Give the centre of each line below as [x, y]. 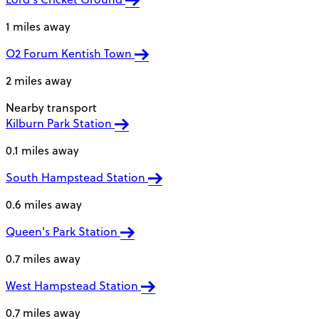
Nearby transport [51, 107]
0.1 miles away [42, 150]
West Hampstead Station [73, 285]
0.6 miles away [44, 204]
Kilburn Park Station [60, 123]
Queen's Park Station [63, 231]
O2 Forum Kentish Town [70, 53]
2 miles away [39, 80]
